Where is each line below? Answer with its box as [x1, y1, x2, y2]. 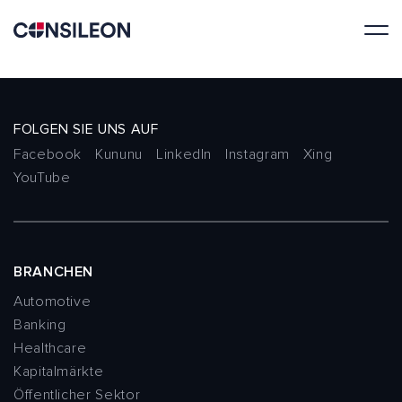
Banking [13, 315, 66, 334]
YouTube [13, 168, 71, 187]
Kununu [95, 144, 143, 163]
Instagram [225, 144, 290, 163]
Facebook [13, 144, 83, 163]
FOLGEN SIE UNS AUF [13, 119, 159, 138]
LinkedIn [155, 144, 213, 163]
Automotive [13, 292, 92, 310]
